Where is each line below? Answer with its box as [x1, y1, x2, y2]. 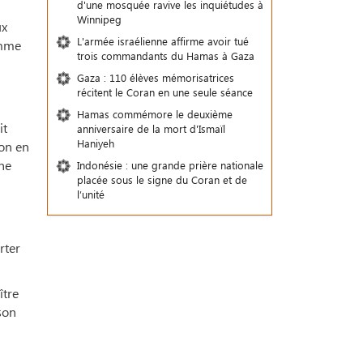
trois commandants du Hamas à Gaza [76, 49, 254, 62]
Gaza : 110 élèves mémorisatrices [76, 70, 234, 84]
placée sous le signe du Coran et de [76, 173, 247, 186]
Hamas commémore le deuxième [76, 107, 233, 121]
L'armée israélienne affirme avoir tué [76, 34, 249, 48]
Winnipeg [76, 12, 122, 26]
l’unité [76, 187, 105, 201]
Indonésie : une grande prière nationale [76, 158, 263, 172]
